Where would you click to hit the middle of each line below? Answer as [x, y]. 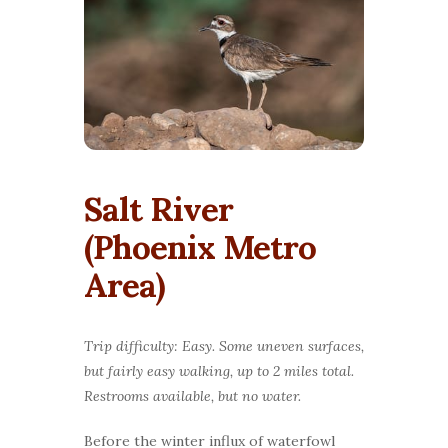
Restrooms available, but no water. [192, 396]
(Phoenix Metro [200, 247]
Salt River [158, 209]
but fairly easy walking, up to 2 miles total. [219, 371]
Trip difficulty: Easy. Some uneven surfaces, [224, 346]
